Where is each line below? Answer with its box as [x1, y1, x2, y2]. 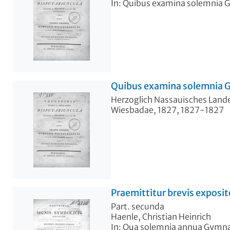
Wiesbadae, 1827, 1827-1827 [111, 104, 224, 115]
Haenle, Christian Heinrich [111, 211, 211, 222]
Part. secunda [111, 201, 164, 212]
